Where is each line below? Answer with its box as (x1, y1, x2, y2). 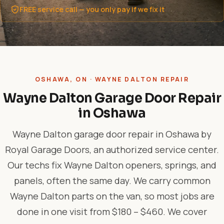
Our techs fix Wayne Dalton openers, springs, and (7, 158, 216, 171)
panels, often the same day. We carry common (13, 174, 210, 187)
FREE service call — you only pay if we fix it (19, 4, 164, 14)
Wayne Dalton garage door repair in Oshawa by (12, 127, 211, 140)
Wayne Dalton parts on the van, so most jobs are (9, 189, 214, 202)
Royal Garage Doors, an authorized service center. (5, 143, 219, 156)
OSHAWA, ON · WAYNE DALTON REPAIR (34, 75, 189, 83)
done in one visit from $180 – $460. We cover (17, 205, 207, 218)
